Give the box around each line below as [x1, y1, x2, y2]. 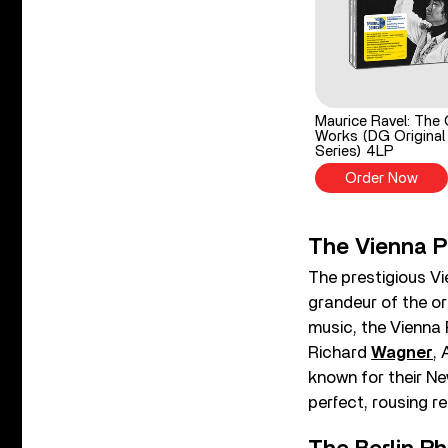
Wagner [371, 344, 433, 361]
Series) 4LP [315, 144, 395, 160]
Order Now [345, 171, 419, 187]
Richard [308, 344, 371, 361]
